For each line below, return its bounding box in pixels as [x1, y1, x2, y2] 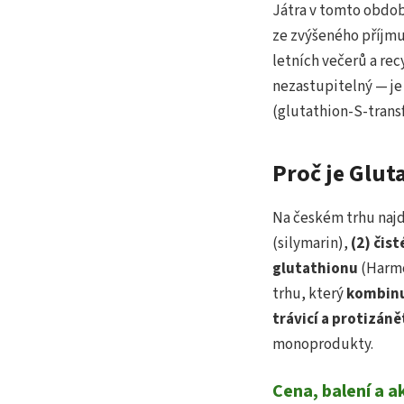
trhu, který [272, 283, 346, 306]
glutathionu [272, 258, 358, 280]
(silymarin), [272, 233, 351, 255]
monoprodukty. [272, 334, 373, 356]
